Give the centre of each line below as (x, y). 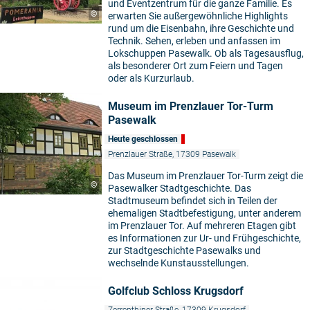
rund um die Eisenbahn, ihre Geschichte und (201, 29)
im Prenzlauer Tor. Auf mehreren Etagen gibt (202, 226)
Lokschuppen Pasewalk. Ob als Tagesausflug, (206, 54)
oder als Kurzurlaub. (151, 79)
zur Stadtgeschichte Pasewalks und (184, 251)
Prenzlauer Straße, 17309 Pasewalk (172, 155)
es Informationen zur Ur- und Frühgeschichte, (204, 238)
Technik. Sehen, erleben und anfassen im (194, 41)
